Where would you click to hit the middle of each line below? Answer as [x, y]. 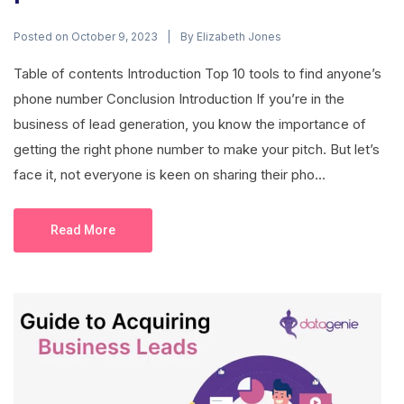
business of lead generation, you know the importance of [190, 124]
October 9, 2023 [115, 36]
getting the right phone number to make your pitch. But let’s [197, 149]
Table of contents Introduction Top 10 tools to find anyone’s [197, 73]
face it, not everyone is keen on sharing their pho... [170, 174]
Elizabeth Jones [239, 36]
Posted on [42, 36]
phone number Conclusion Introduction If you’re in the [179, 98]
